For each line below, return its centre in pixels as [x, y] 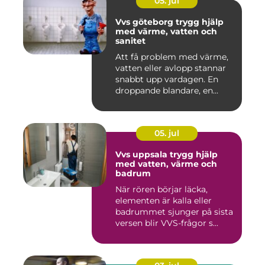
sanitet [130, 41]
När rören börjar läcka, [161, 189]
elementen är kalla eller [164, 200]
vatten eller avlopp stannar [171, 68]
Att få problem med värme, [172, 56]
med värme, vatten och [166, 31]
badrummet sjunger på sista [174, 211]
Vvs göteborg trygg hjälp [146, 22]
